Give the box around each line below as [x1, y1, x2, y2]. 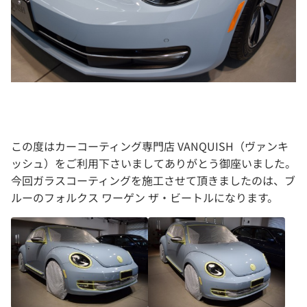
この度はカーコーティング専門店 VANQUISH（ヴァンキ [11, 137, 288, 154]
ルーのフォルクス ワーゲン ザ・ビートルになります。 [11, 188, 278, 206]
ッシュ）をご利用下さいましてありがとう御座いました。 [11, 154, 296, 171]
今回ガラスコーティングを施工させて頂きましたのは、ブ [11, 171, 295, 188]
